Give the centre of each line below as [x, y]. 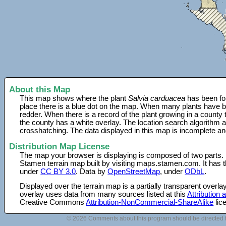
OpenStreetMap [134, 171]
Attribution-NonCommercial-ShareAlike [150, 202]
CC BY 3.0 [58, 171]
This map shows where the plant [74, 99]
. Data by [92, 171]
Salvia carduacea [157, 99]
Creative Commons [53, 202]
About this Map [40, 90]
